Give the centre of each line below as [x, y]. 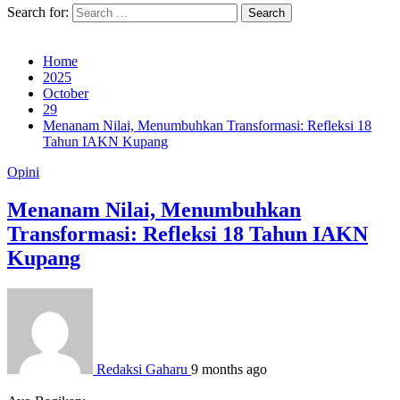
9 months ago [229, 369]
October [66, 93]
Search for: [38, 12]
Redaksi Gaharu [142, 369]
